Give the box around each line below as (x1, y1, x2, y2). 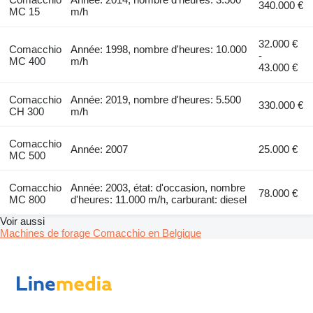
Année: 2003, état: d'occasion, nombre (71, 181, 246, 194)
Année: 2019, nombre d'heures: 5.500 (71, 93, 242, 105)
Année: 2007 (71, 143, 129, 155)
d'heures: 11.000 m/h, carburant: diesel (71, 193, 247, 205)
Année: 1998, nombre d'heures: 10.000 (71, 43, 247, 55)
